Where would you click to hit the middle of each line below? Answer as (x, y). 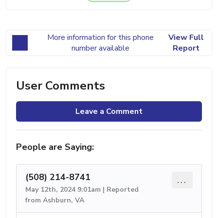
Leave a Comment (109, 111)
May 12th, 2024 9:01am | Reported (82, 189)
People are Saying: (55, 147)
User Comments (61, 85)
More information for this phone (100, 37)
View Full (186, 37)
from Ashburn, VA (55, 200)
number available (100, 48)
